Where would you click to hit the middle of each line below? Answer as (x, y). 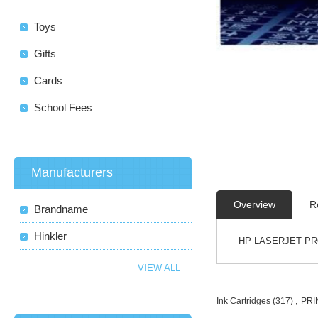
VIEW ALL (159, 268)
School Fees (64, 108)
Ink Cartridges (244, 301)
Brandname (61, 209)
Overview (255, 204)
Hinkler (51, 236)
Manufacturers (72, 172)
